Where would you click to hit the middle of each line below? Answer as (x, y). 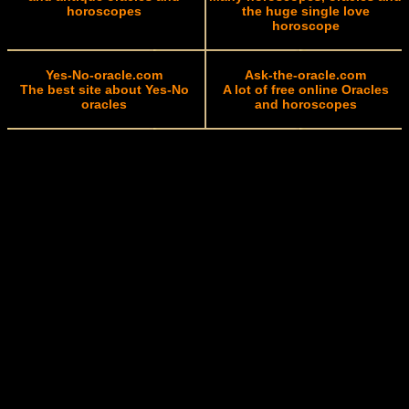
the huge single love (305, 11)
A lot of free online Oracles (305, 89)
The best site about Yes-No (104, 89)
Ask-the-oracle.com (305, 75)
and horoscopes (305, 104)
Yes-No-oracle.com (104, 75)
